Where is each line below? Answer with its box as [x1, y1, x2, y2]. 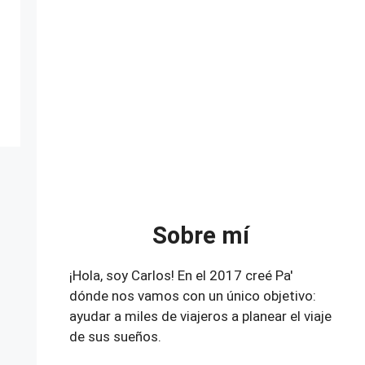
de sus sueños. [68, 328, 161, 345]
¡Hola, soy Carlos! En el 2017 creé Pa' [68, 266, 292, 284]
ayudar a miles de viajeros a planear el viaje [68, 307, 332, 324]
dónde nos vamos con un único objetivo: [68, 287, 316, 304]
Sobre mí [152, 221, 249, 249]
